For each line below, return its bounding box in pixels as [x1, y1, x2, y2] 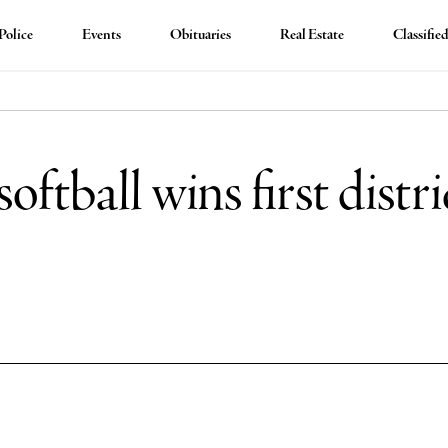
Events [82, 25, 122, 45]
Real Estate [280, 25, 345, 45]
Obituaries [170, 25, 232, 45]
